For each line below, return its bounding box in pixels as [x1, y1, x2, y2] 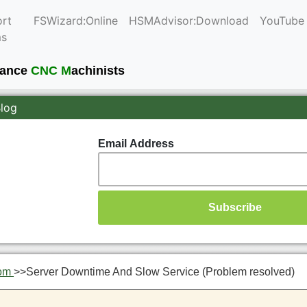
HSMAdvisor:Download [128, 14, 249, 28]
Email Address [97, 137, 174, 149]
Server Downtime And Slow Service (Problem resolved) [26, 265, 295, 278]
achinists [71, 63, 125, 77]
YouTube [259, 14, 304, 28]
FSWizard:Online [33, 14, 118, 28]
